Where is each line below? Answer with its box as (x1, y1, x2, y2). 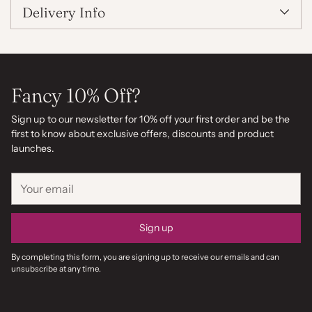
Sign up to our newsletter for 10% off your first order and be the (11, 113, 290, 126)
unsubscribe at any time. (11, 264, 101, 274)
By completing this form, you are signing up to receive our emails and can (11, 252, 279, 263)
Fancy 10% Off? (11, 84, 141, 108)
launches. (11, 142, 54, 155)
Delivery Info (22, 4, 105, 21)
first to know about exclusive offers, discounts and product (11, 127, 274, 141)
